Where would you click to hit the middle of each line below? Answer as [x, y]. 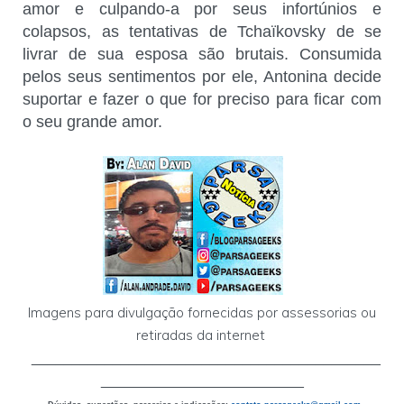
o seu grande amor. [92, 122]
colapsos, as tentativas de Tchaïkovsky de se [202, 32]
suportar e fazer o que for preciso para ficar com [202, 100]
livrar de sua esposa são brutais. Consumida [202, 55]
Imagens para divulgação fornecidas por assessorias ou [202, 313]
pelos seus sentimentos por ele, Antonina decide [202, 77]
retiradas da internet [202, 335]
